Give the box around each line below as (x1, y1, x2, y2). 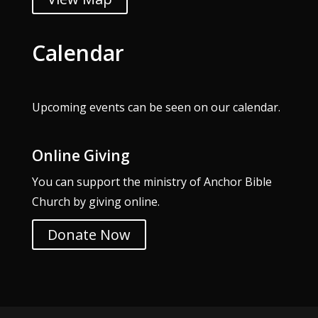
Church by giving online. (31, 193, 160, 209)
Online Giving (31, 145, 130, 165)
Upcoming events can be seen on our (31, 99, 233, 116)
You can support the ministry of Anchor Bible (31, 173, 272, 190)
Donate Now (47, 224, 131, 244)
